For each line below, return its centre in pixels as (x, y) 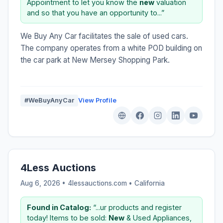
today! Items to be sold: (68, 218)
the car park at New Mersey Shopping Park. (95, 60)
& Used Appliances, (158, 218)
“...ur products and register (136, 207)
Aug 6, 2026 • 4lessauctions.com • (77, 183)
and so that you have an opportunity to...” (96, 12)
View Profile (97, 100)
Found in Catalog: (59, 207)
